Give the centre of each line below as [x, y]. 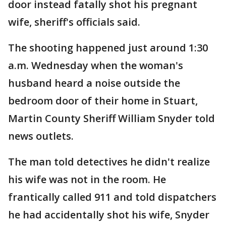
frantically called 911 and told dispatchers [112, 197]
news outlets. [41, 136]
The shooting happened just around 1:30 [108, 48]
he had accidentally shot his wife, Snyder [109, 215]
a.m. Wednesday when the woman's [96, 65]
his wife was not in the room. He [87, 179]
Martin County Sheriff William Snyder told [111, 118]
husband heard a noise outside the [94, 83]
